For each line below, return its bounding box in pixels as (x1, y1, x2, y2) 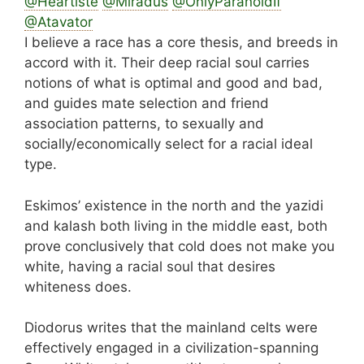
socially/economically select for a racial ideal (24, 136, 313, 153)
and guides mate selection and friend (24, 95, 269, 112)
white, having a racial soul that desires (24, 258, 275, 275)
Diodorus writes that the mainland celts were (24, 319, 318, 336)
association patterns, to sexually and (24, 115, 264, 132)
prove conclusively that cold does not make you (24, 237, 335, 254)
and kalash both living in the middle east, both (24, 217, 327, 234)
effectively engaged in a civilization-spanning (24, 340, 318, 357)
